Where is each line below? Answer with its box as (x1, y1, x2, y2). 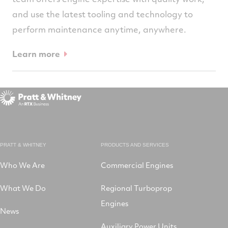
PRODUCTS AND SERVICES (101, 142, 169, 148)
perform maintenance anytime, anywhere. (12, 23, 188, 36)
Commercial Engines (101, 160, 173, 170)
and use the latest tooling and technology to (12, 8, 193, 20)
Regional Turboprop (101, 183, 172, 193)
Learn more (12, 48, 60, 60)
